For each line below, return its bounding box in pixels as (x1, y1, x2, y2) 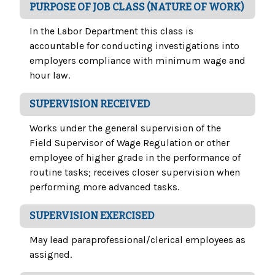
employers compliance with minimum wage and (29, 55, 246, 67)
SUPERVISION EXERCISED (29, 210, 155, 222)
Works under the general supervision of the (29, 122, 221, 134)
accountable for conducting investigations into (29, 40, 239, 52)
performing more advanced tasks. (29, 181, 179, 193)
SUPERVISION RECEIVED (29, 98, 150, 110)
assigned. (29, 249, 72, 261)
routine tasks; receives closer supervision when (29, 166, 240, 179)
